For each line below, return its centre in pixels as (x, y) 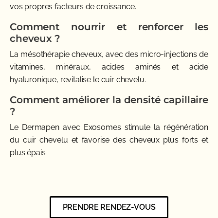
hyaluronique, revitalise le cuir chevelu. (78, 79)
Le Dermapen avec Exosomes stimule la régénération (109, 127)
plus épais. (28, 152)
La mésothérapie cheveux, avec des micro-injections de (109, 54)
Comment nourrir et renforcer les (109, 27)
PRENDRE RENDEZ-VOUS (109, 207)
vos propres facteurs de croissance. (73, 6)
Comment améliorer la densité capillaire (109, 100)
